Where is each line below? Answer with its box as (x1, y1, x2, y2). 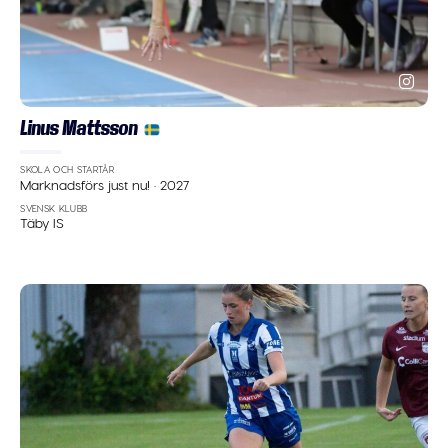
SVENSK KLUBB (20, 202, 88, 214)
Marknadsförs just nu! (20, 175, 155, 193)
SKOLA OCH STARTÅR (20, 163, 115, 175)
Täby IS (20, 214, 65, 232)
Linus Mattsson (20, 117, 138, 140)
